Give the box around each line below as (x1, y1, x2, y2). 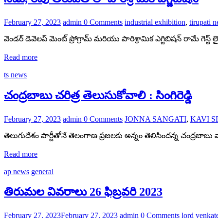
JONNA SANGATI (125, 114, 186, 123)
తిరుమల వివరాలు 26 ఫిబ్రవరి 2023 (4, 185, 163, 199)
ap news (4, 167, 29, 176)
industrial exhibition (125, 18, 185, 26)
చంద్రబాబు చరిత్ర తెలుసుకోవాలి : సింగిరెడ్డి (4, 89, 192, 102)
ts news (4, 70, 27, 79)
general (31, 167, 54, 176)
